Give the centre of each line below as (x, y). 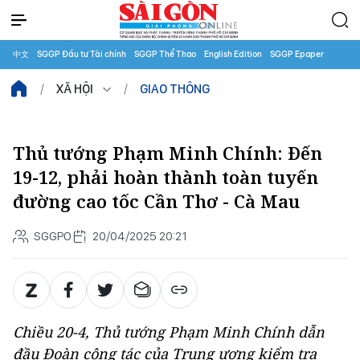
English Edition (233, 54)
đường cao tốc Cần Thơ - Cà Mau (156, 201)
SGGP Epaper (297, 54)
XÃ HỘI (75, 89)
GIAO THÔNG (175, 89)
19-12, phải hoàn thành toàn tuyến (166, 177)
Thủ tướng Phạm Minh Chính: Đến (168, 153)
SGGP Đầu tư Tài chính (82, 54)
